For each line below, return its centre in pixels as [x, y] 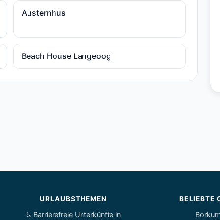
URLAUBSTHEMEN [73, 199]
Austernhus [44, 13]
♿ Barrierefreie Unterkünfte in [73, 214]
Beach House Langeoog [67, 56]
